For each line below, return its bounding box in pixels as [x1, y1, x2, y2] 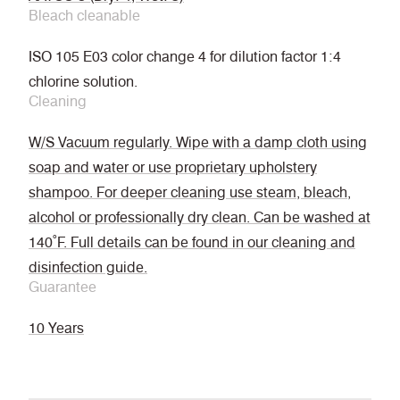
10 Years [29, 320, 84, 337]
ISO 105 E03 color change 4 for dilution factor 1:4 [29, 48, 341, 66]
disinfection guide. [29, 259, 147, 277]
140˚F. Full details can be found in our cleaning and [29, 234, 355, 252]
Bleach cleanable [29, 7, 140, 25]
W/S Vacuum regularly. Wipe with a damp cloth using [29, 134, 367, 152]
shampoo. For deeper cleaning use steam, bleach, [29, 184, 351, 202]
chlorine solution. [29, 73, 137, 91]
